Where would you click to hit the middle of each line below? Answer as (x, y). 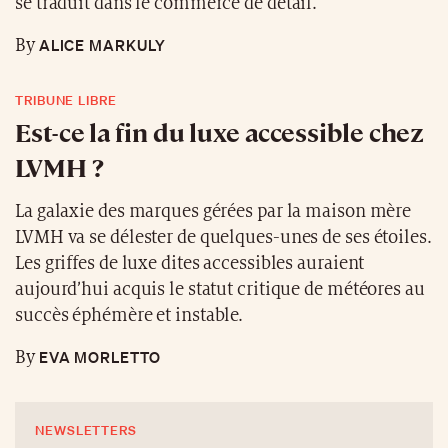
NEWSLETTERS (86, 430)
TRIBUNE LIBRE (66, 100)
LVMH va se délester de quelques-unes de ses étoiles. (223, 237)
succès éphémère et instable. (129, 315)
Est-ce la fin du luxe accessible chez (220, 131)
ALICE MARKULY (100, 44)
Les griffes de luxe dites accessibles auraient (190, 263)
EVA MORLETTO (97, 356)
